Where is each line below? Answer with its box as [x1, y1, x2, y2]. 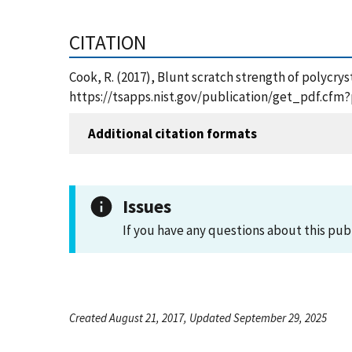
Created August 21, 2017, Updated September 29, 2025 [69, 310, 327, 325]
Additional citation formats [88, 124, 257, 142]
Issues [123, 195, 171, 218]
